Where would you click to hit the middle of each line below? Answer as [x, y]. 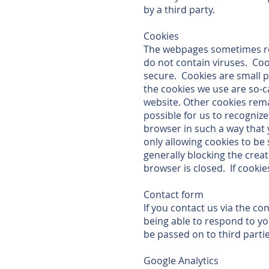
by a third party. [179, 10]
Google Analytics [181, 261]
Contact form [174, 195]
